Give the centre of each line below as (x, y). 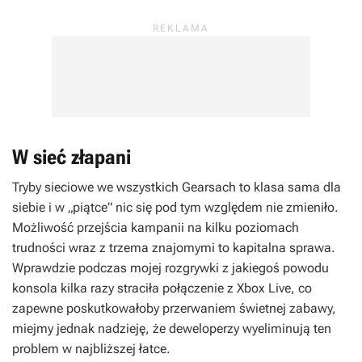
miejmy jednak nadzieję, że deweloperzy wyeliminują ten (172, 328)
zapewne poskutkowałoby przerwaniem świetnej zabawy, (174, 308)
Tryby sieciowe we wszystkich (97, 187)
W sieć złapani (72, 157)
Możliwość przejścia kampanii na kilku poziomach (156, 227)
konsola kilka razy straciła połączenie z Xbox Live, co (162, 288)
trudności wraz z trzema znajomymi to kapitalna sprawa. (174, 247)
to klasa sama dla (288, 187)
